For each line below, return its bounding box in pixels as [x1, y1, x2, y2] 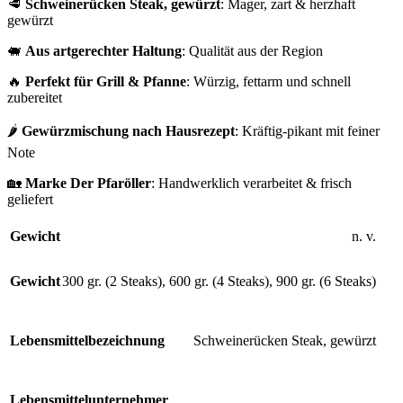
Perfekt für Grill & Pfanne [25, 74, 186, 90]
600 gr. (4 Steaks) [169, 273, 269, 290]
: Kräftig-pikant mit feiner [235, 123, 380, 139]
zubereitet [7, 90, 62, 106]
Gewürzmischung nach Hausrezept [22, 123, 235, 139]
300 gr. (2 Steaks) [62, 273, 162, 290]
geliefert [7, 192, 53, 208]
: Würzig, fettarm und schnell [186, 74, 351, 90]
